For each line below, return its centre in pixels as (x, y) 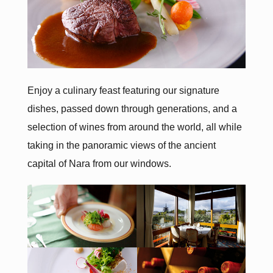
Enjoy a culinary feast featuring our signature (123, 90)
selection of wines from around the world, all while (134, 126)
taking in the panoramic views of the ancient (121, 145)
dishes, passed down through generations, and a (132, 108)
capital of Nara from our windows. (99, 163)
